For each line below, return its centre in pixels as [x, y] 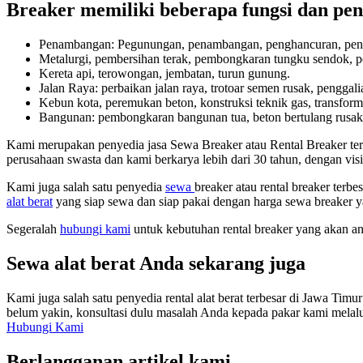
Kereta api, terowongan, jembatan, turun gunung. [164, 74]
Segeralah [33, 229]
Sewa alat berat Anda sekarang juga [156, 264]
